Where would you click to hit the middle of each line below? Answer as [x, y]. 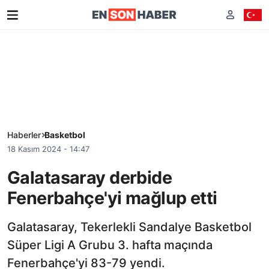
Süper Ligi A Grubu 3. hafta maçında [110, 245]
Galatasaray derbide [90, 177]
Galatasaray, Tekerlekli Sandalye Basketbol [129, 227]
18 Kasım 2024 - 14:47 [48, 149]
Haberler [24, 135]
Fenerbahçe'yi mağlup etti [112, 198]
